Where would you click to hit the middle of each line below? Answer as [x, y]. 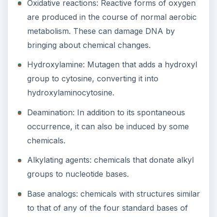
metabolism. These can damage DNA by [101, 31]
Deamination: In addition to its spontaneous [106, 112]
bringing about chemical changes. [89, 45]
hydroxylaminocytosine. [70, 93]
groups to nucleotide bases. [78, 174]
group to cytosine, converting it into [93, 79]
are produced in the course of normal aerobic [112, 17]
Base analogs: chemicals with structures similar [113, 194]
